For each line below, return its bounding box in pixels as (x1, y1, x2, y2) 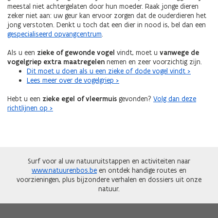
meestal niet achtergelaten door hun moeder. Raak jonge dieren (7, 2, 199, 11)
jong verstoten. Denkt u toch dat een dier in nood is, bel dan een (7, 20, 206, 29)
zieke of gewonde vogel (37, 48, 115, 57)
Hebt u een (7, 94, 42, 103)
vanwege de (160, 48, 199, 57)
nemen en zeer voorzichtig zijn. (105, 57, 202, 66)
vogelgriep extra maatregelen (7, 57, 105, 66)
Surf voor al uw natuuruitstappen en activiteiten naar (28, 157, 190, 165)
